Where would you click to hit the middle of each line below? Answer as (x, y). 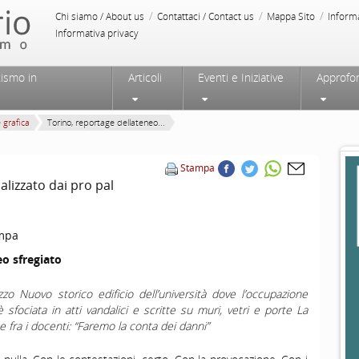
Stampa (198, 168)
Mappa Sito (291, 16)
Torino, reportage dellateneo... (106, 122)
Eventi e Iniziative (240, 77)
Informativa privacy (97, 33)
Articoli (145, 77)
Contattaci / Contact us (206, 16)
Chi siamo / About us (100, 16)
